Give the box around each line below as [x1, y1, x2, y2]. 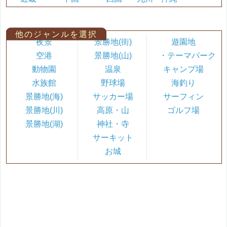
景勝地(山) [94, 51, 132, 60]
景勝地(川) [25, 105, 63, 115]
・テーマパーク [150, 51, 216, 60]
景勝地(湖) [25, 119, 63, 128]
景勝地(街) [94, 37, 132, 46]
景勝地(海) [25, 92, 63, 101]
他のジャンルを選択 [15, 29, 98, 39]
